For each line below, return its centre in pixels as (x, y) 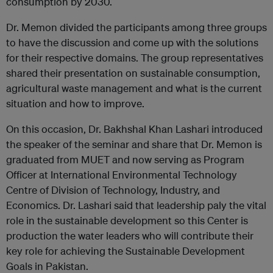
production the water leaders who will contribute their (130, 236)
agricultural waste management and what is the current (134, 88)
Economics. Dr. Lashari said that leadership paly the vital (136, 205)
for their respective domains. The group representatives (135, 58)
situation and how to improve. (75, 103)
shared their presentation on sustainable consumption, (133, 73)
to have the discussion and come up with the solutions (132, 42)
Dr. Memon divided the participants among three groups (136, 27)
